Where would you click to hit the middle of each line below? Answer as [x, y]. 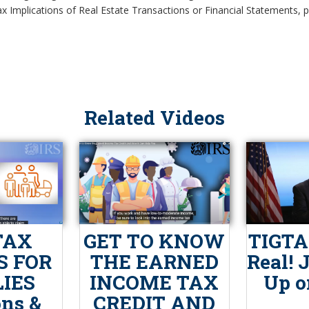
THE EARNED [154, 261]
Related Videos [154, 117]
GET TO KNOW [154, 241]
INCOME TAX [154, 282]
